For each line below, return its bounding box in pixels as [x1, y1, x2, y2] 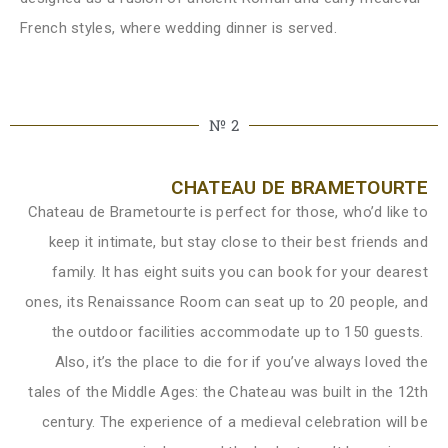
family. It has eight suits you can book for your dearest [52, 262, 428, 281]
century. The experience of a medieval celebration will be [41, 412, 428, 431]
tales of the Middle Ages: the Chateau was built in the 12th [28, 382, 428, 401]
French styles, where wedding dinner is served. [20, 18, 337, 37]
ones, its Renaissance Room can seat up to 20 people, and [25, 292, 428, 311]
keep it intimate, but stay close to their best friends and [48, 232, 428, 251]
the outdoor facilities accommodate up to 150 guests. [52, 322, 428, 341]
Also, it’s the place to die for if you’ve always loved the [54, 352, 428, 371]
